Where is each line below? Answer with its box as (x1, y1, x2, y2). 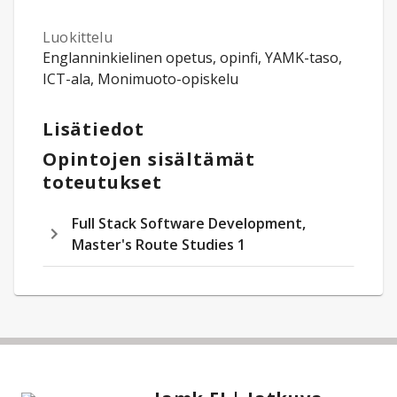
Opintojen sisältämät (43, 147, 256, 171)
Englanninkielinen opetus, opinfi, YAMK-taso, (43, 48, 342, 67)
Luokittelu (43, 27, 113, 47)
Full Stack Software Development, (72, 214, 306, 233)
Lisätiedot (43, 117, 144, 141)
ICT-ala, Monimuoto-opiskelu (43, 69, 238, 89)
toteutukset (43, 170, 162, 194)
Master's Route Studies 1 (72, 235, 245, 254)
